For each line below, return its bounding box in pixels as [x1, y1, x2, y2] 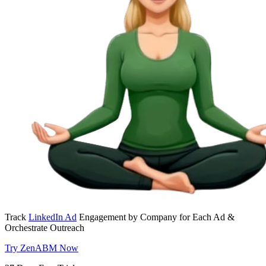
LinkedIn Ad [28, 211, 77, 222]
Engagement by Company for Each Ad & [77, 211, 235, 222]
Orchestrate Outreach [5, 222, 84, 233]
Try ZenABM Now [5, 242, 78, 253]
